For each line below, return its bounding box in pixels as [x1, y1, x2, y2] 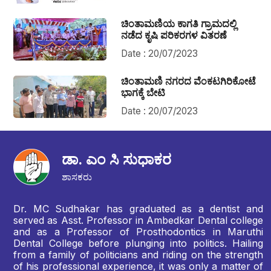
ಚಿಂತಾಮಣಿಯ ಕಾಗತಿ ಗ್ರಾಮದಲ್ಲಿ [121, 18, 237, 30]
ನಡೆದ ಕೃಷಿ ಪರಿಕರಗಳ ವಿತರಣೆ [121, 29, 227, 42]
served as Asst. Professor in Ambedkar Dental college [13, 214, 263, 227]
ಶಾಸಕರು [62, 171, 92, 183]
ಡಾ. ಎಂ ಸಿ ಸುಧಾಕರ [62, 151, 171, 169]
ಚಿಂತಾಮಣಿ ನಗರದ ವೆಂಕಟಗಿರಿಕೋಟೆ [121, 75, 256, 88]
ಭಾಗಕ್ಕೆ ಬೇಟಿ [121, 87, 166, 99]
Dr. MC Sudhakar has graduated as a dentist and [13, 203, 263, 215]
